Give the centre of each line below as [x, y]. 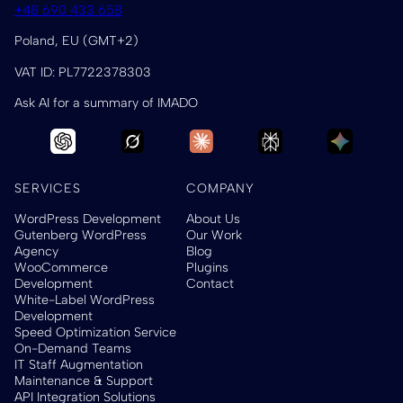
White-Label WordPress [85, 299]
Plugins [208, 267]
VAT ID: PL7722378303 [83, 72]
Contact [210, 283]
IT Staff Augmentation [79, 364]
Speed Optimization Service [95, 331]
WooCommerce [61, 267]
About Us [214, 218]
